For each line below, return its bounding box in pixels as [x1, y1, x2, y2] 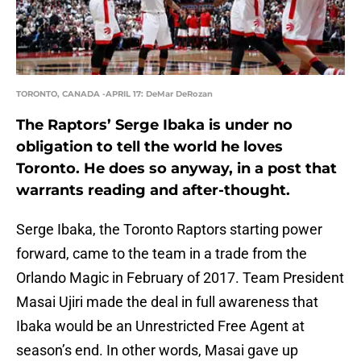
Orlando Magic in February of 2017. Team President [16, 269, 344, 287]
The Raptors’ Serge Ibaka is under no [16, 116, 293, 135]
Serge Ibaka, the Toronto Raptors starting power [16, 221, 322, 239]
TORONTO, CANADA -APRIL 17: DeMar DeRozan [16, 89, 213, 100]
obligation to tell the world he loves [16, 138, 283, 156]
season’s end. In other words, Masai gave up [16, 342, 298, 359]
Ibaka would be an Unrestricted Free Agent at [16, 317, 305, 335]
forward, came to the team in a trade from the [16, 245, 307, 263]
